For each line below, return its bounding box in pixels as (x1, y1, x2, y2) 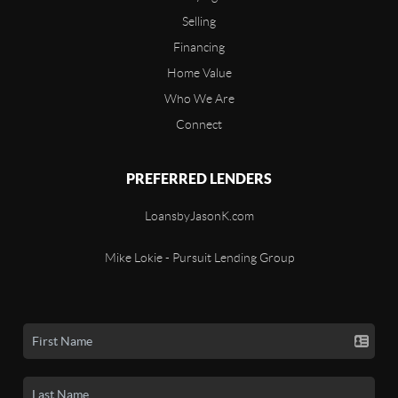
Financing (173, 40, 225, 55)
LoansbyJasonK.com (144, 209, 254, 224)
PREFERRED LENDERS (126, 171, 272, 187)
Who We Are (163, 92, 235, 107)
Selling (182, 14, 216, 29)
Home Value (166, 66, 232, 81)
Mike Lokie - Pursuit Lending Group (104, 251, 294, 266)
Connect (176, 117, 222, 132)
